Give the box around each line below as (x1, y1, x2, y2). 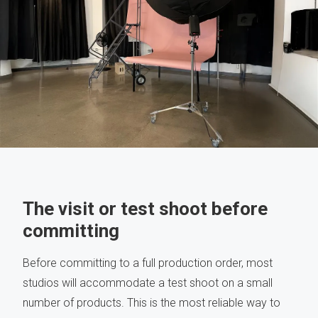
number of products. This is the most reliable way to (23, 296, 280, 310)
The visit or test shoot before (23, 198, 268, 220)
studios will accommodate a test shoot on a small (23, 276, 273, 290)
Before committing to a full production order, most (23, 256, 273, 270)
